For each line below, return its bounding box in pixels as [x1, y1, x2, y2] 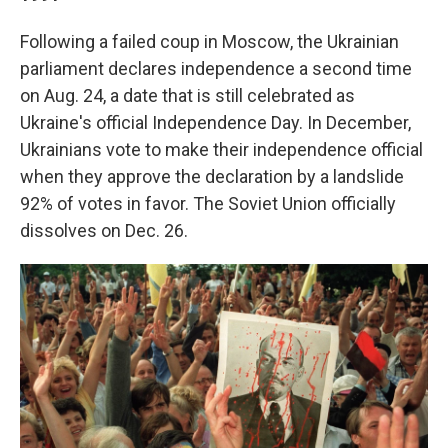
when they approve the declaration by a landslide [20, 166, 404, 188]
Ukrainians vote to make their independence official [20, 139, 423, 161]
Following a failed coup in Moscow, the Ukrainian [20, 31, 399, 53]
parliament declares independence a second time [20, 58, 412, 80]
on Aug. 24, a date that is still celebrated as [20, 85, 355, 107]
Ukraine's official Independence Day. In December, [20, 112, 411, 134]
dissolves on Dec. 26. [20, 220, 188, 242]
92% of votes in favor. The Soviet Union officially [20, 193, 396, 215]
